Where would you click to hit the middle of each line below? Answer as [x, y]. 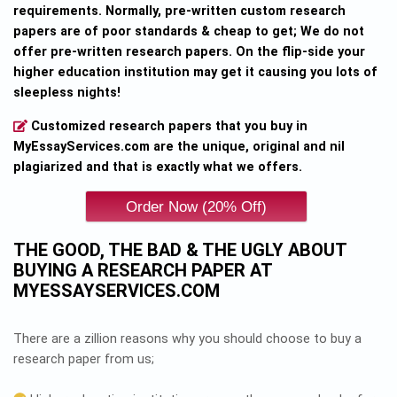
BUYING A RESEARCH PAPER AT [143, 271]
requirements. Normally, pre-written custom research [179, 12]
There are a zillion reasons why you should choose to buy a [187, 339]
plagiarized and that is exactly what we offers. [158, 167]
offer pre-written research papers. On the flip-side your [189, 52]
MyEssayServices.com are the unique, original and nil [179, 147]
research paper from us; [84, 360]
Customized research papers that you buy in [168, 127]
